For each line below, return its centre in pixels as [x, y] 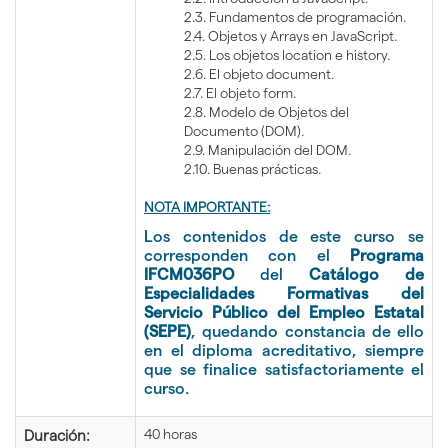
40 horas [170, 434]
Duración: [57, 435]
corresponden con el [247, 255]
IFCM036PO [189, 274]
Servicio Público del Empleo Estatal [284, 312]
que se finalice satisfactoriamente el [284, 369]
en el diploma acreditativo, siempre [284, 350]
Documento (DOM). [244, 131]
